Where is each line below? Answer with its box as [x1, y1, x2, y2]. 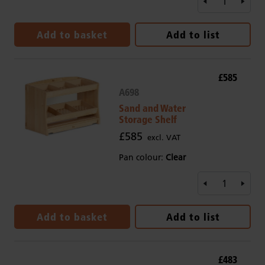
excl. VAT [147, 132, 180, 143]
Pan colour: [118, 152, 166, 163]
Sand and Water [118, 102, 186, 115]
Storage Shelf [118, 113, 177, 126]
